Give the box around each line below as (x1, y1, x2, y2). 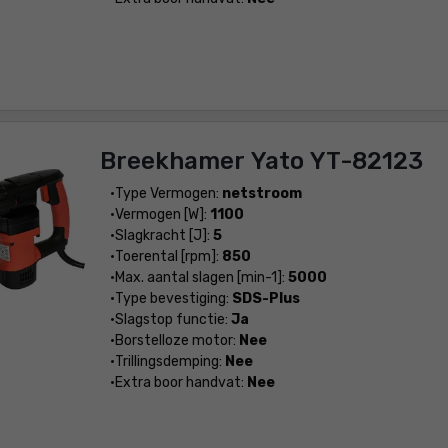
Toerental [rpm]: (114, 248, 222, 265)
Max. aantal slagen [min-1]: (114, 269, 288, 286)
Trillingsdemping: (114, 353, 225, 370)
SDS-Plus (231, 290, 300, 307)
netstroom (221, 185, 302, 202)
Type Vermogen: (114, 185, 222, 202)
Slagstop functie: (114, 311, 231, 328)
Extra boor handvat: (114, 374, 247, 391)
